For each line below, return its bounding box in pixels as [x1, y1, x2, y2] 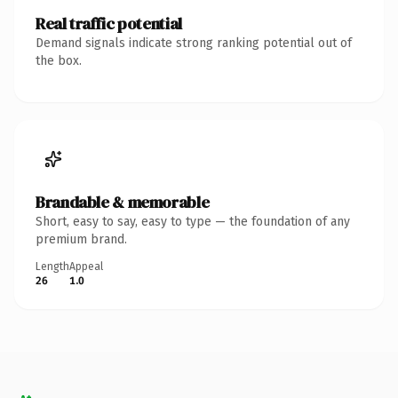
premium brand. [36, 231, 127, 247]
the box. [36, 52, 82, 68]
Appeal [69, 259, 103, 273]
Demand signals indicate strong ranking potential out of [36, 35, 352, 51]
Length [36, 259, 69, 273]
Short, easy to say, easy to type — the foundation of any [36, 213, 350, 229]
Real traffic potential [36, 12, 182, 35]
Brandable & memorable [36, 190, 210, 213]
